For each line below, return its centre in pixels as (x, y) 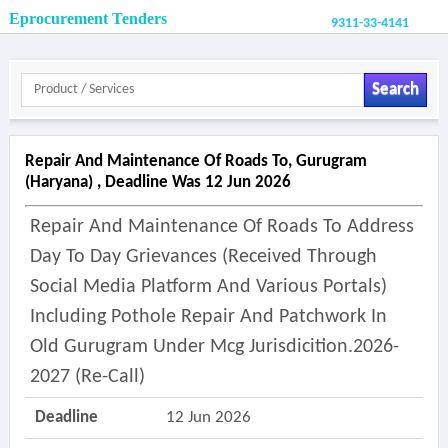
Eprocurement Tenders (87, 18)
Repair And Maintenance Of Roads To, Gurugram (195, 161)
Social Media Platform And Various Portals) (208, 287)
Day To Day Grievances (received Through (203, 257)
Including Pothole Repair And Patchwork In (208, 317)
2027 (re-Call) (87, 377)
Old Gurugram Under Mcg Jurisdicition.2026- (214, 347)
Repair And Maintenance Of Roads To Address (221, 227)
